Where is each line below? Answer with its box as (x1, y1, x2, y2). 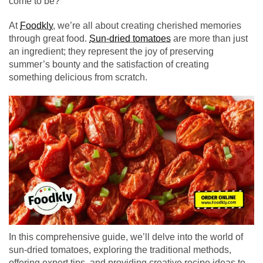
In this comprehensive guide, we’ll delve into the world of (9, 231, 243, 242)
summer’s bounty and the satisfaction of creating (9, 59, 209, 70)
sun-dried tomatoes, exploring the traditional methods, (9, 244, 231, 255)
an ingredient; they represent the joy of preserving (9, 46, 214, 57)
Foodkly (20, 21, 53, 31)
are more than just (171, 33, 248, 44)
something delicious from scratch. (9, 72, 147, 83)
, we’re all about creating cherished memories (53, 21, 241, 31)
